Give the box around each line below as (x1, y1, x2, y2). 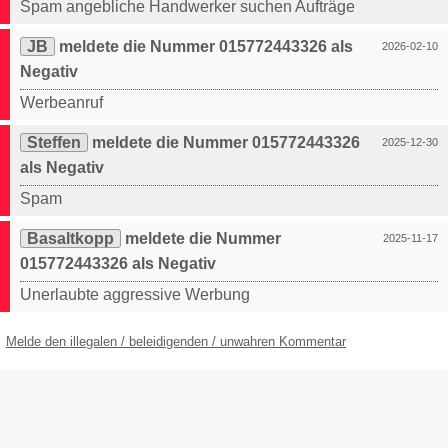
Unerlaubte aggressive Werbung (20, 286, 250, 304)
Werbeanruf (20, 94, 103, 112)
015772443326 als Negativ (20, 255, 216, 273)
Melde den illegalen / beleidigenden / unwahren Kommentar (6, 334, 346, 350)
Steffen (27, 134, 81, 152)
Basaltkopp (27, 230, 114, 248)
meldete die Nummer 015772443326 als (55, 38, 353, 56)
